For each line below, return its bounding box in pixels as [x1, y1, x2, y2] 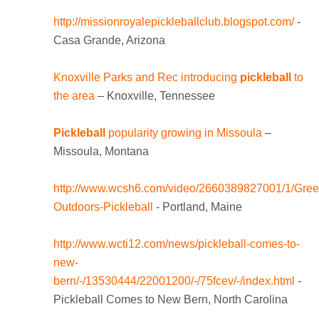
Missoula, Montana [53, 145, 149, 158]
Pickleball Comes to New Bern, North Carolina [53, 293, 288, 306]
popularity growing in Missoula [105, 127, 262, 140]
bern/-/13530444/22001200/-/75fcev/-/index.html [53, 275, 295, 288]
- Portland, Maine [153, 201, 242, 214]
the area [53, 90, 95, 103]
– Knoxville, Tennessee [95, 90, 215, 103]
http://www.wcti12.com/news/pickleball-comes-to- [53, 238, 300, 251]
